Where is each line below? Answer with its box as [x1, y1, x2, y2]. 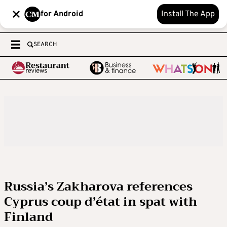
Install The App [161, 9, 215, 19]
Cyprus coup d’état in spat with [4, 191, 197, 212]
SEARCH [33, 41, 57, 49]
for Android [41, 9, 83, 19]
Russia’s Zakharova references [4, 176, 193, 197]
